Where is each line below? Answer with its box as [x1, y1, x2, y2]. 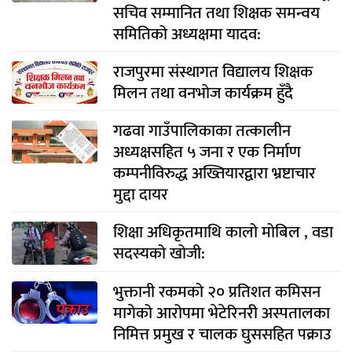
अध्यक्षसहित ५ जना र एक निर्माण [112, 138, 301, 167]
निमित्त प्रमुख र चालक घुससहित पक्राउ [112, 320, 332, 348]
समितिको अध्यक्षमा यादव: [112, 20, 261, 49]
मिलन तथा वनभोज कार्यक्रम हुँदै [112, 79, 293, 108]
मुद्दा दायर [112, 181, 168, 209]
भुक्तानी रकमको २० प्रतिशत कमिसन [112, 277, 321, 306]
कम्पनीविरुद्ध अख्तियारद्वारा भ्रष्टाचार [112, 159, 316, 188]
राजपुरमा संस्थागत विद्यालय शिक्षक [112, 58, 313, 86]
